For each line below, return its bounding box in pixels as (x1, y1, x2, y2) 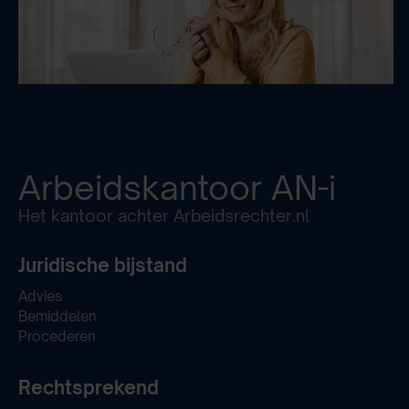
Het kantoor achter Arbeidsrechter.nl (18, 204, 309, 225)
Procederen (18, 327, 96, 344)
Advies (18, 287, 62, 304)
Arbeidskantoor (18, 166, 271, 208)
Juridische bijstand (18, 253, 187, 277)
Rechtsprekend (18, 375, 159, 399)
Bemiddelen (18, 307, 97, 324)
